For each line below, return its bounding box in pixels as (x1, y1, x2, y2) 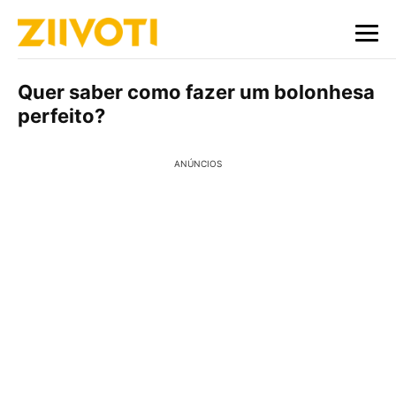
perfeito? (18, 104, 105, 127)
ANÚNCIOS (174, 158, 222, 169)
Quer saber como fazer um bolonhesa (18, 80, 375, 103)
